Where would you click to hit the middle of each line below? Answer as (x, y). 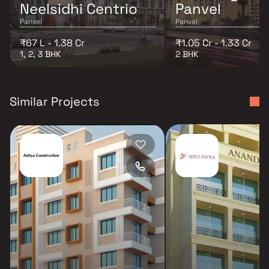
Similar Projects (55, 101)
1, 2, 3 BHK (41, 54)
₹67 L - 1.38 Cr (52, 43)
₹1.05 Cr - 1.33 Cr (213, 43)
